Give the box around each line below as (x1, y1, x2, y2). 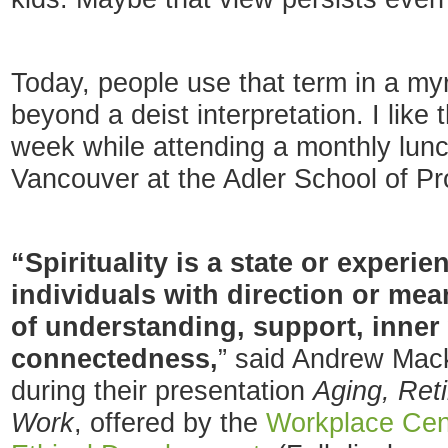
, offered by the (74, 408, 266, 438)
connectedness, (11, 344, 218, 374)
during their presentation (11, 376, 313, 406)
